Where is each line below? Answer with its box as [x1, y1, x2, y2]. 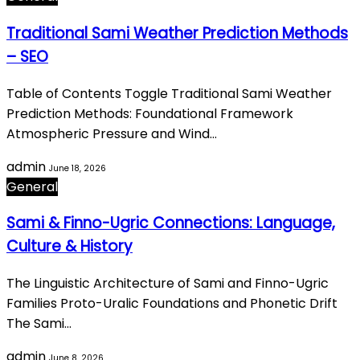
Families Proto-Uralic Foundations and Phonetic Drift [6, 294, 337, 313]
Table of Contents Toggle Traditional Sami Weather [6, 84, 332, 103]
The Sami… [6, 314, 72, 333]
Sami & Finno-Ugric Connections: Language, [6, 212, 335, 235]
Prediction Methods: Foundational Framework [6, 104, 293, 123]
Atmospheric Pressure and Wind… [6, 124, 217, 143]
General [6, 177, 58, 196]
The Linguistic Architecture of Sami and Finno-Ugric [6, 274, 329, 293]
